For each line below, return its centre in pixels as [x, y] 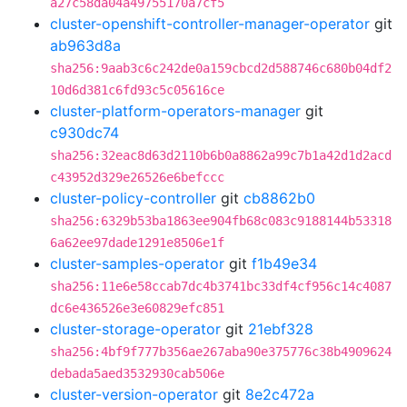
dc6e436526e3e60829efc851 [137, 308]
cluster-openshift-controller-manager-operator [210, 24]
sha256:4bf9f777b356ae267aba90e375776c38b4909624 [221, 352]
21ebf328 [281, 329]
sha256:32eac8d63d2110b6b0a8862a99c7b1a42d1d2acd [221, 155]
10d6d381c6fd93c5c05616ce [137, 90]
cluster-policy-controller [133, 198]
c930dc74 [84, 133]
